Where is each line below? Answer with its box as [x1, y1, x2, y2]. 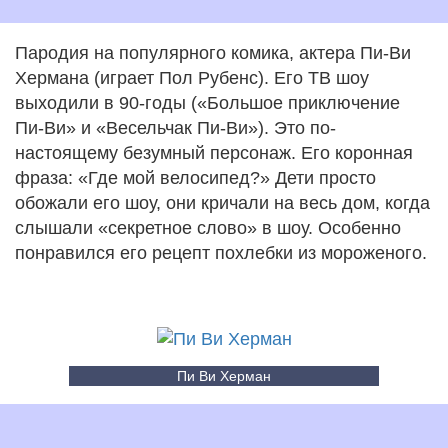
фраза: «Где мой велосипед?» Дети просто [15, 167, 376, 188]
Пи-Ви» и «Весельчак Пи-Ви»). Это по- [15, 117, 336, 138]
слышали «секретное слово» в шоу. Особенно [15, 217, 401, 238]
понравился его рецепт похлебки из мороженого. [15, 242, 427, 263]
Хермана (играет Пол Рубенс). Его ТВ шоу [15, 67, 369, 88]
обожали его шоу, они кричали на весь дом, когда [15, 192, 430, 213]
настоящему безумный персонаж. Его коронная [15, 142, 413, 163]
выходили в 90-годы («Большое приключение [15, 92, 400, 113]
